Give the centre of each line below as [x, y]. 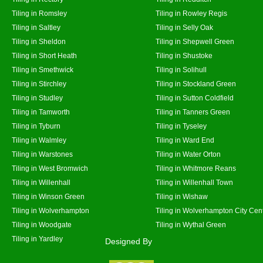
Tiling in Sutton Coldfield [195, 98]
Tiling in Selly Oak [184, 27]
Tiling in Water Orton [188, 154]
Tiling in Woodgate [42, 225]
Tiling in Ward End [185, 140]
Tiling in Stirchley [39, 84]
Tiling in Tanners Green [193, 112]
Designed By [129, 241]
